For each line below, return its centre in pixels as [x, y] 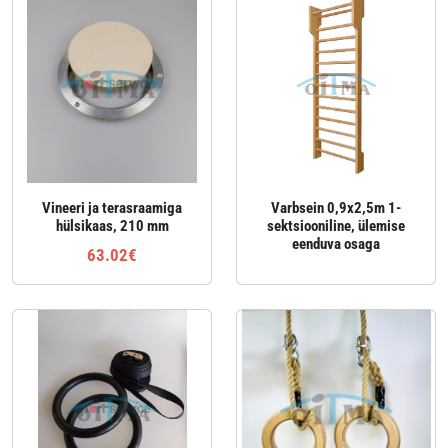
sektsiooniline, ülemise [336, 226]
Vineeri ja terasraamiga [112, 208]
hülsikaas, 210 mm [112, 226]
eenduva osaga [336, 244]
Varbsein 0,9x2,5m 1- [336, 208]
